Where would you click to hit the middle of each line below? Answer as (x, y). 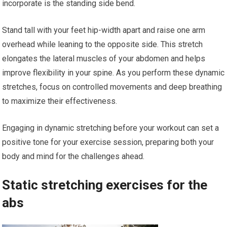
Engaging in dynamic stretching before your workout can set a (111, 128)
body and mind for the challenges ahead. (73, 157)
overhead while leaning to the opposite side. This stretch (103, 45)
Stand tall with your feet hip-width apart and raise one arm (104, 30)
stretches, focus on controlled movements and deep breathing (112, 87)
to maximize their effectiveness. (60, 101)
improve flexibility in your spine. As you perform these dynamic (113, 73)
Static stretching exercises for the (105, 185)
